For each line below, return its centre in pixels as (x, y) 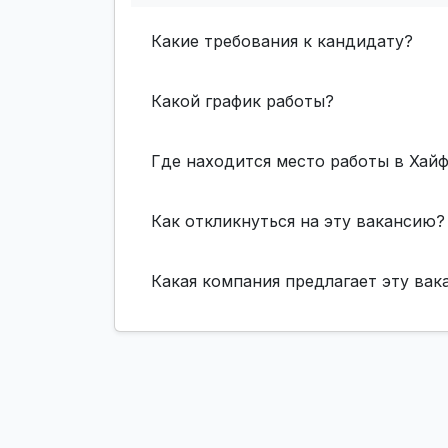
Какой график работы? (242, 100)
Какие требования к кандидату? (282, 40)
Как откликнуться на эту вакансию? (298, 220)
